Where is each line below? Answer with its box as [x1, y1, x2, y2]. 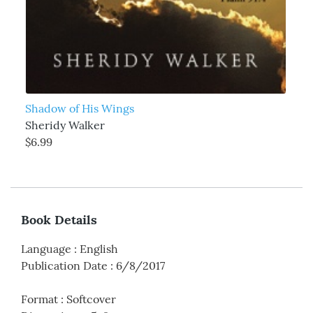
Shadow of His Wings [24, 101, 134, 116]
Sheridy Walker [24, 118, 105, 133]
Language [21, 242, 71, 256]
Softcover [66, 292, 116, 307]
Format [21, 292, 58, 307]
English [80, 242, 118, 256]
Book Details [21, 212, 97, 228]
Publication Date [21, 259, 108, 273]
